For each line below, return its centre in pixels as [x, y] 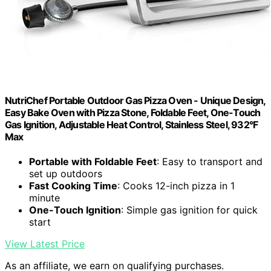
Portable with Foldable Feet [93, 162]
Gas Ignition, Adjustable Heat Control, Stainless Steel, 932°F [132, 125]
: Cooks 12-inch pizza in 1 [176, 186]
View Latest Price [45, 244]
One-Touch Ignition [75, 210]
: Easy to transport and [210, 162]
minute [44, 198]
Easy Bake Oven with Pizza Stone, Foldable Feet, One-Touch [133, 113]
